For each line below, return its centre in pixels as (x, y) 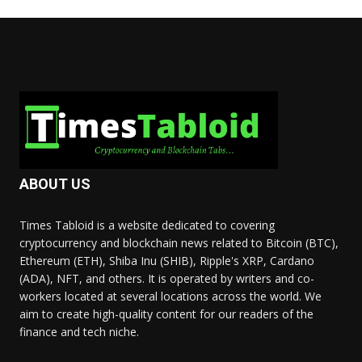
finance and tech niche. (79, 332)
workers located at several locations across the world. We (170, 297)
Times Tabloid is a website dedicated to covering (147, 225)
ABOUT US (55, 184)
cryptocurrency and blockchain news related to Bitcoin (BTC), (179, 243)
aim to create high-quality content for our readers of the (166, 314)
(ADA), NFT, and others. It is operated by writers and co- (167, 279)
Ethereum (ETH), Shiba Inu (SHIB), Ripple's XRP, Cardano (167, 261)
